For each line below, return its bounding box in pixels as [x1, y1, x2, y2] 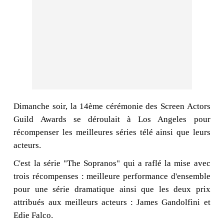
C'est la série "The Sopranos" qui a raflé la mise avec [13, 158, 210, 168]
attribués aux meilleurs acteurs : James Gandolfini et [13, 197, 210, 207]
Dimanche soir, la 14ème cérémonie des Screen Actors [13, 101, 210, 111]
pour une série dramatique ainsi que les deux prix [13, 184, 210, 194]
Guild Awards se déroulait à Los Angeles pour [13, 114, 210, 124]
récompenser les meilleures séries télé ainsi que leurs [13, 127, 210, 137]
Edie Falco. [13, 210, 53, 220]
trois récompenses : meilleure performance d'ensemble [13, 171, 210, 181]
